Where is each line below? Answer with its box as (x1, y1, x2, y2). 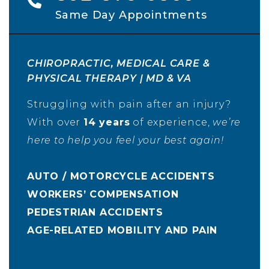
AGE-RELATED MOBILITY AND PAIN (27, 225, 218, 237)
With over (27, 116, 84, 128)
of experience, (130, 116, 213, 128)
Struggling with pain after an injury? (27, 98, 231, 110)
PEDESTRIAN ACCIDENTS (27, 207, 163, 219)
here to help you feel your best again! (27, 134, 224, 147)
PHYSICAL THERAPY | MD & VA (27, 73, 192, 85)
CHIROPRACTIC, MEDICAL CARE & (27, 58, 210, 70)
